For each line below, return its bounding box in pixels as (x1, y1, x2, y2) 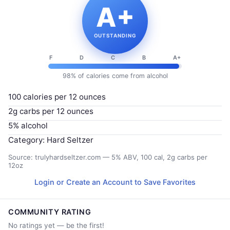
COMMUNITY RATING (8, 207, 91, 216)
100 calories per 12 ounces (8, 92, 106, 102)
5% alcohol (8, 121, 48, 130)
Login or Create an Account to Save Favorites (34, 178, 196, 186)
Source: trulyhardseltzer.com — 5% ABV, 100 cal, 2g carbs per (8, 153, 207, 161)
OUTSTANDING (93, 32, 137, 39)
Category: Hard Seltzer (8, 135, 93, 145)
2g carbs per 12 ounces (8, 106, 93, 116)
